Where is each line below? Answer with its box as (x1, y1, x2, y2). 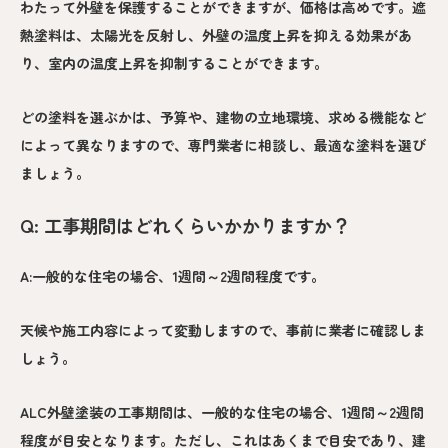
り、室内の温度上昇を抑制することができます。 (20, 53, 328, 74)
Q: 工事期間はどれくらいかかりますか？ (20, 212, 350, 239)
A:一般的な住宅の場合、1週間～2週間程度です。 (20, 266, 325, 287)
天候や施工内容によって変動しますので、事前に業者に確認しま (20, 320, 426, 341)
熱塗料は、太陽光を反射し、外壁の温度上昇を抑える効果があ (20, 25, 412, 46)
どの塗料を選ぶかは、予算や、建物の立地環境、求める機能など (20, 107, 426, 128)
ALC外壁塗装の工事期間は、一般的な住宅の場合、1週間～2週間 (20, 402, 424, 423)
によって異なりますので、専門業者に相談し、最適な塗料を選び (20, 135, 426, 156)
